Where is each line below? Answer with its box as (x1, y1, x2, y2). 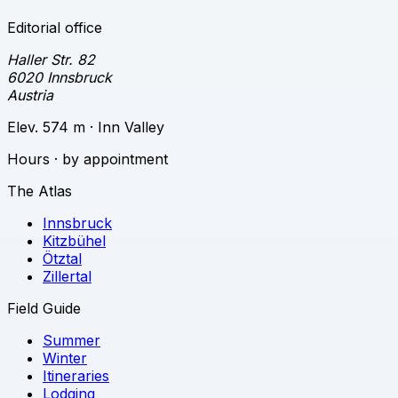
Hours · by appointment (7, 149, 168, 168)
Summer (43, 330, 100, 349)
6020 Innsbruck (7, 68, 112, 86)
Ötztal (43, 249, 82, 267)
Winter (43, 348, 87, 367)
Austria (7, 85, 53, 104)
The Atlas (7, 181, 72, 200)
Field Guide (7, 298, 81, 317)
